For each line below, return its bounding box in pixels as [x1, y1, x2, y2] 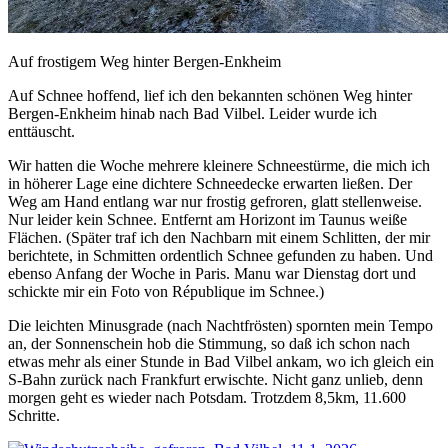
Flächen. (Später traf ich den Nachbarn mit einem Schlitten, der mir [8, 228, 430, 246]
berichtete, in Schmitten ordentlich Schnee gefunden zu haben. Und [8, 246, 433, 264]
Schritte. [8, 406, 60, 424]
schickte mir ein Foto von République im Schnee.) [8, 282, 324, 300]
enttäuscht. [8, 122, 75, 140]
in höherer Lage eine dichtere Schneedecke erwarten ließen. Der [8, 174, 412, 192]
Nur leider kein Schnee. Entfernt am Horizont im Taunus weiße [8, 210, 407, 228]
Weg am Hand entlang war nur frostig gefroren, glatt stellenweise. [8, 192, 422, 210]
